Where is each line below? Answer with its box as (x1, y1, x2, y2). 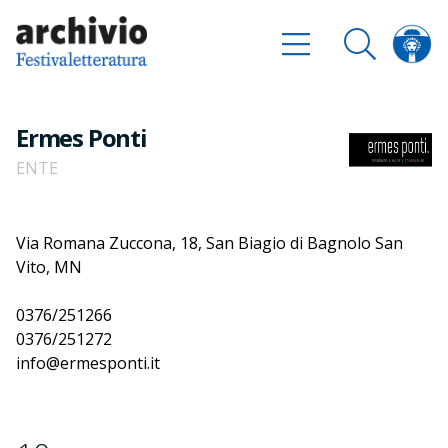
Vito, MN (16, 256, 82, 279)
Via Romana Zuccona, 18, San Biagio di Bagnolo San (16, 232, 403, 255)
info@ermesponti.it (16, 352, 160, 375)
